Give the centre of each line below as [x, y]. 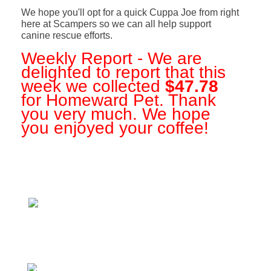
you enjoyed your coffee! [115, 128]
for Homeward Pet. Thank [118, 100]
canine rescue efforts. [67, 35]
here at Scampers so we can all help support [116, 24]
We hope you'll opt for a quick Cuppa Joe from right [130, 12]
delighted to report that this [123, 72]
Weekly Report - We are [111, 58]
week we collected [93, 86]
